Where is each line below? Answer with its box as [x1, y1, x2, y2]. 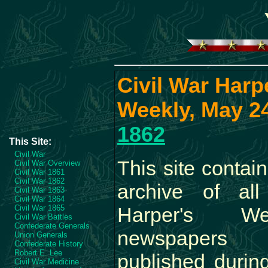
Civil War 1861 [14, 167, 65, 176]
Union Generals [14, 230, 68, 239]
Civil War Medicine [14, 257, 79, 266]
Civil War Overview [14, 159, 80, 167]
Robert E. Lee [14, 248, 62, 257]
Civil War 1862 [14, 176, 65, 185]
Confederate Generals [14, 221, 90, 230]
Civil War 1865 [14, 203, 65, 212]
